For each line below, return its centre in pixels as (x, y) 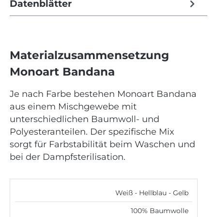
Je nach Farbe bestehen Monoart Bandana (103, 93)
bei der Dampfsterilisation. (68, 156)
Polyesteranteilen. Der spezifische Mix (92, 131)
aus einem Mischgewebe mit (73, 106)
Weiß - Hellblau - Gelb (152, 193)
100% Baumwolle (160, 210)
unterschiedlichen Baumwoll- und (85, 119)
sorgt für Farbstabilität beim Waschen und (102, 144)
